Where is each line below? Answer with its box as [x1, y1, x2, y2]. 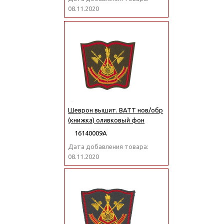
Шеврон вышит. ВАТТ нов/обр [68, 106, 163, 113]
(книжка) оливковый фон [68, 116, 145, 123]
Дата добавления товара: [68, 142, 149, 150]
